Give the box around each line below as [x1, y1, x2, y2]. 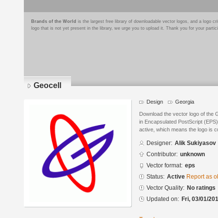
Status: [146, 173, 164, 181]
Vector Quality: [146, 184, 184, 192]
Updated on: [146, 196, 179, 203]
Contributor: [146, 151, 178, 158]
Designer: [146, 140, 172, 147]
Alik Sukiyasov [175, 140, 216, 147]
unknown [180, 151, 205, 158]
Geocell [34, 81, 61, 90]
